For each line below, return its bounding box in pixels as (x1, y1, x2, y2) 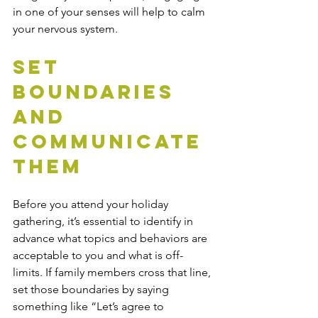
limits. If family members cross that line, (13, 265, 214, 280)
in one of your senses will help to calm (13, 5, 208, 19)
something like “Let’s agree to (13, 300, 167, 314)
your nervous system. (13, 22, 118, 36)
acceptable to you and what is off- (13, 248, 183, 263)
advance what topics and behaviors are (13, 231, 210, 246)
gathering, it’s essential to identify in (13, 214, 196, 229)
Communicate (13, 129, 211, 154)
